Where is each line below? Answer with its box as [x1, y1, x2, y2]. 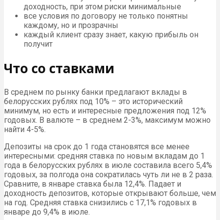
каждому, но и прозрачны [24, 21, 118, 30]
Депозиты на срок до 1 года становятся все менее [4, 142, 190, 152]
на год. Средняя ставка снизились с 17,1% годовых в [4, 198, 197, 208]
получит [24, 39, 53, 49]
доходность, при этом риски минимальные [24, 2, 181, 12]
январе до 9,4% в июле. [4, 207, 90, 217]
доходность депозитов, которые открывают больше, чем [4, 189, 216, 198]
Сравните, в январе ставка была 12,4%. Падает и [4, 179, 181, 189]
